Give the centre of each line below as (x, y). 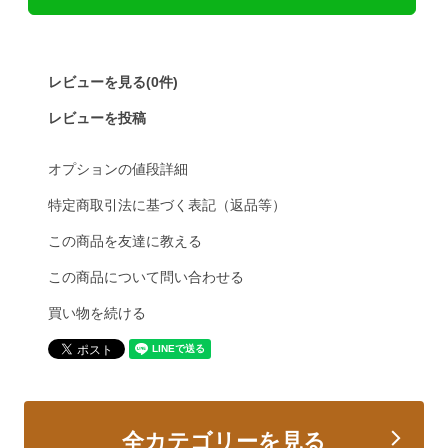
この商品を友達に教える (124, 240)
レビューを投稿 (96, 117)
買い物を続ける (96, 312)
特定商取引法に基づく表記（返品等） (166, 204)
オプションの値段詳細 (117, 168)
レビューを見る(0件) (112, 81)
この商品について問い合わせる (145, 276)
